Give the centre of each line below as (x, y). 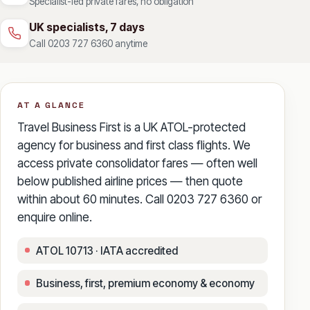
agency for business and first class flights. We (134, 145)
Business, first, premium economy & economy (146, 284)
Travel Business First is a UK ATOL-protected (131, 127)
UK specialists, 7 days (87, 27)
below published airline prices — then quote (130, 181)
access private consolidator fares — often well (137, 163)
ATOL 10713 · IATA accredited (107, 250)
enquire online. (55, 217)
